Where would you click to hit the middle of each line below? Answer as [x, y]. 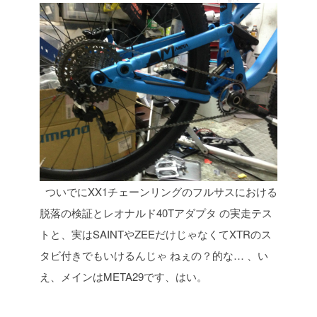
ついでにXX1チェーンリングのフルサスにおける [160, 192]
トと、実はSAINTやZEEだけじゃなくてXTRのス [156, 234]
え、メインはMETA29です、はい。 [123, 277]
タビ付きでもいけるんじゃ [103, 255]
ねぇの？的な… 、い [218, 255]
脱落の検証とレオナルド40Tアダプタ [128, 213]
